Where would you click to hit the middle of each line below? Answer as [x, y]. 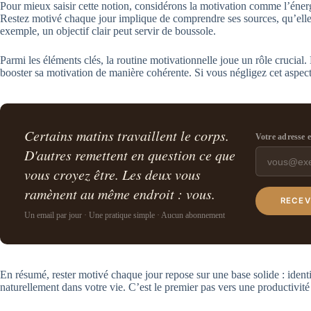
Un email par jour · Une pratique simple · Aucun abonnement [125, 215]
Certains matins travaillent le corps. [127, 135]
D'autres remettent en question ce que [130, 154]
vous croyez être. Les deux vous [113, 174]
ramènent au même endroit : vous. [120, 193]
